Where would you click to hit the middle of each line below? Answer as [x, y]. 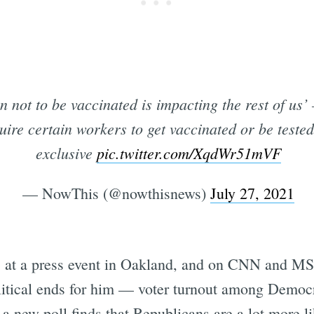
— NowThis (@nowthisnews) [116, 193]
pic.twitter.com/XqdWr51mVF [189, 153]
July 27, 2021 [252, 193]
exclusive [66, 153]
